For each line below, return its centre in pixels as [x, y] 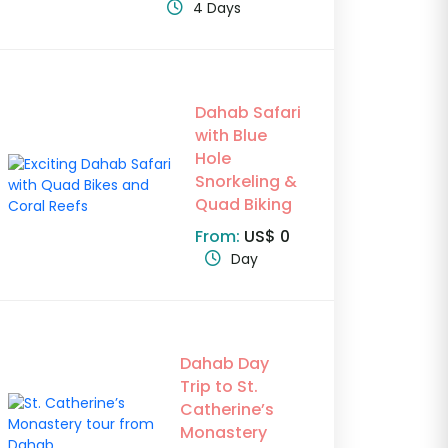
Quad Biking [243, 205]
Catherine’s [227, 410]
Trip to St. [219, 387]
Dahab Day [225, 364]
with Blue [230, 136]
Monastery [224, 433]
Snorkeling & [245, 182]
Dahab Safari [247, 113]
